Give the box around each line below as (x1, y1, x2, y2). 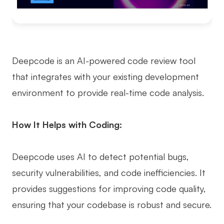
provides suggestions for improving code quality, (12, 182, 206, 194)
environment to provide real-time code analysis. (12, 86, 204, 98)
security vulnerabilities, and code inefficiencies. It (12, 166, 205, 178)
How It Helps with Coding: (12, 118, 122, 130)
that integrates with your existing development (12, 70, 199, 82)
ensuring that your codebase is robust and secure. (12, 198, 211, 210)
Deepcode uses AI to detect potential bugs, (12, 150, 189, 162)
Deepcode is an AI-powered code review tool (12, 54, 195, 66)
